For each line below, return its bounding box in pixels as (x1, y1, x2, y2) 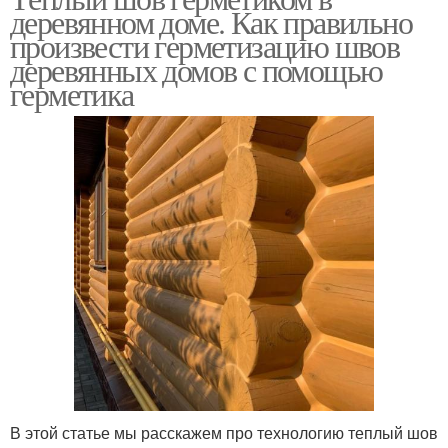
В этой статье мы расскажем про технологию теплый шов (10, 420, 438, 444)
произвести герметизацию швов (10, 23, 400, 67)
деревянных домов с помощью (10, 47, 383, 91)
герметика (10, 71, 134, 115)
